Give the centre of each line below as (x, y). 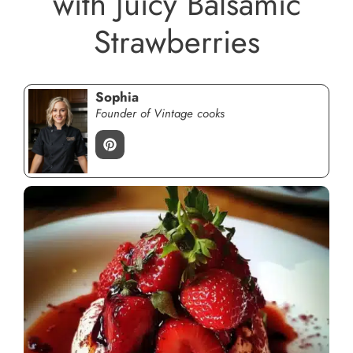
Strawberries (176, 42)
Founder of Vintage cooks (160, 113)
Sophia (117, 97)
